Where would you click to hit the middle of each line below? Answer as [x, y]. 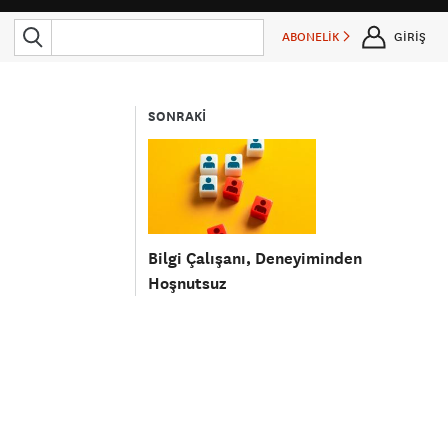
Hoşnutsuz [187, 283]
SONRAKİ [177, 116]
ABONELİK [312, 37]
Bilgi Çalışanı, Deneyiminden [255, 258]
